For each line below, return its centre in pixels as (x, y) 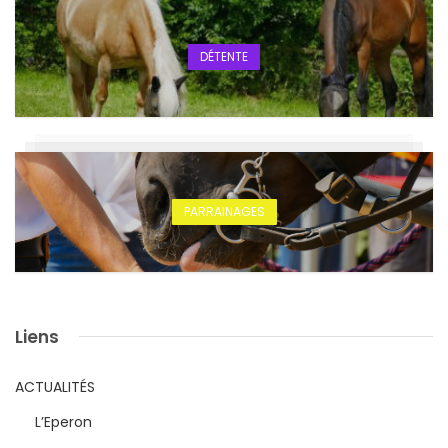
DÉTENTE (224, 57)
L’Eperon (63, 421)
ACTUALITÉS (55, 386)
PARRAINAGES (224, 212)
